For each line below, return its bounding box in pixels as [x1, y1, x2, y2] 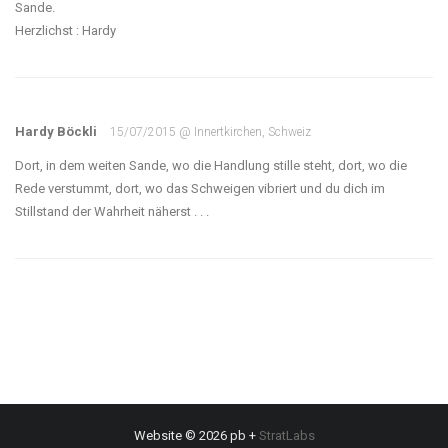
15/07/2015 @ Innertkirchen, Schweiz [110, 125, 311, 139]
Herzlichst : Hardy [15, 23, 116, 38]
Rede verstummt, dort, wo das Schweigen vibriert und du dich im [15, 181, 385, 196]
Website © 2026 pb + [133, 428, 259, 443]
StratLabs [258, 428, 315, 443]
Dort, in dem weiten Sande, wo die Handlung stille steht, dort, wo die [15, 158, 407, 173]
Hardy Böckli [15, 124, 100, 139]
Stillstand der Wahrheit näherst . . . [15, 204, 209, 219]
